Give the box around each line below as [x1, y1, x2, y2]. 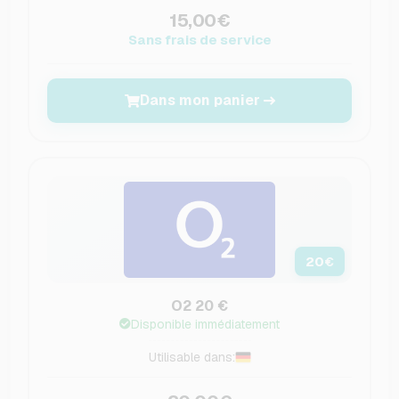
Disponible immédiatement [131, 316, 280, 333]
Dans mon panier [139, 91, 260, 110]
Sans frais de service [127, 31, 272, 49]
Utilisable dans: [148, 349, 235, 366]
